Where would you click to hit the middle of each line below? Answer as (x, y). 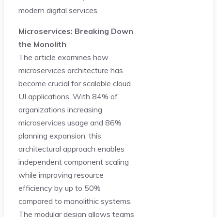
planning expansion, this (60, 135)
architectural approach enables (71, 148)
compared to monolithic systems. (75, 201)
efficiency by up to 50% (60, 188)
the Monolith (42, 44)
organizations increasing (60, 109)
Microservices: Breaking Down (76, 31)
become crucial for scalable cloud (75, 83)
